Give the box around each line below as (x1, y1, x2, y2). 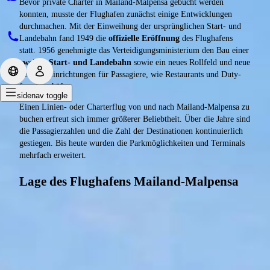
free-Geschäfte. (19, 82, 71, 92)
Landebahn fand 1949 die (19, 34, 108, 43)
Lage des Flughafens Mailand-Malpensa (19, 174, 239, 189)
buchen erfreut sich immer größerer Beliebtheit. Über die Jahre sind (19, 115, 250, 124)
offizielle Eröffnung (108, 34, 180, 43)
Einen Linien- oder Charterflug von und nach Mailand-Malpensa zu (19, 102, 250, 112)
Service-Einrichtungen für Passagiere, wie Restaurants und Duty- (19, 70, 241, 80)
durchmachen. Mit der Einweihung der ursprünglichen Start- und (19, 22, 241, 31)
